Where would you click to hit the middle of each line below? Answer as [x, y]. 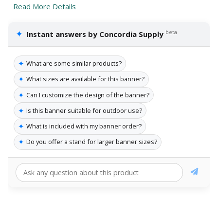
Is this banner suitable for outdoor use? [84, 110]
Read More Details [44, 7]
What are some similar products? [74, 64]
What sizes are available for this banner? [85, 79]
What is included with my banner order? [84, 126]
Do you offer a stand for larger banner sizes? [92, 142]
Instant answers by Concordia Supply [95, 34]
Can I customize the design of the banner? [88, 95]
